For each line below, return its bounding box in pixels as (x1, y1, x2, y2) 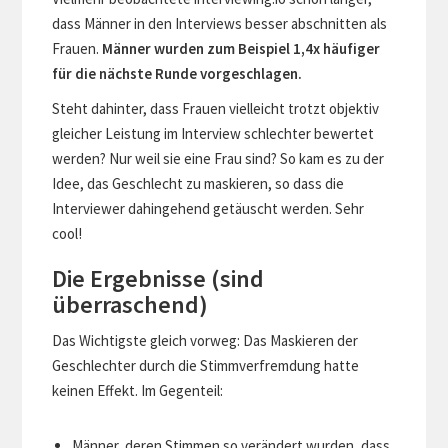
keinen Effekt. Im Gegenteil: (52, 380, 224, 400)
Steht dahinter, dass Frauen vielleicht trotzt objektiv (52, 98, 380, 118)
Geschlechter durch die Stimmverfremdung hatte (52, 355, 360, 375)
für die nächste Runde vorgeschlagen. (52, 63, 303, 83)
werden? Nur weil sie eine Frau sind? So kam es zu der (52, 148, 385, 168)
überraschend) (52, 288, 209, 320)
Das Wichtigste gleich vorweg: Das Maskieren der (52, 330, 359, 350)
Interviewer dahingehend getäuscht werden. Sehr (52, 198, 365, 218)
